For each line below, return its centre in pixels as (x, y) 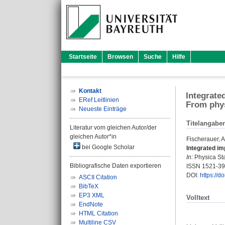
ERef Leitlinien (99, 100)
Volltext (198, 198)
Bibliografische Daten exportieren (116, 166)
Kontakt (90, 91)
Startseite (83, 57)
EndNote (91, 204)
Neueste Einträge (103, 109)
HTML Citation (98, 213)
